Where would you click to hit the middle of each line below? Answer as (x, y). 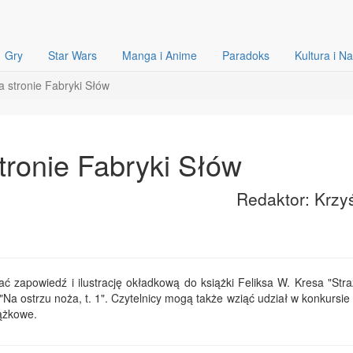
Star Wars (72, 55)
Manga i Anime (160, 55)
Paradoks (246, 55)
